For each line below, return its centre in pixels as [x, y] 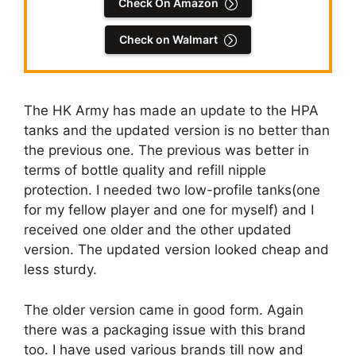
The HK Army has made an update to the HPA [171, 110]
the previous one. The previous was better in [166, 150]
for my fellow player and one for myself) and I [169, 210]
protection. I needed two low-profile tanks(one [172, 190]
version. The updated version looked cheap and [176, 250]
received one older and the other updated [158, 230]
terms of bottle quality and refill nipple [145, 170]
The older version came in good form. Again [164, 310]
